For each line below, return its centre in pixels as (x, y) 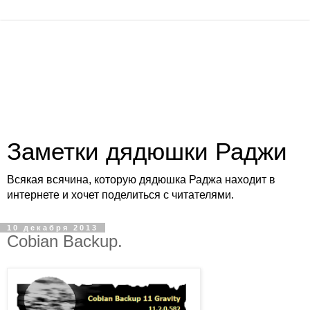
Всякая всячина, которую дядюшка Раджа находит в (141, 180)
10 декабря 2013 (53, 228)
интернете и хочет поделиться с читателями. (120, 195)
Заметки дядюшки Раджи (147, 152)
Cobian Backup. (65, 241)
